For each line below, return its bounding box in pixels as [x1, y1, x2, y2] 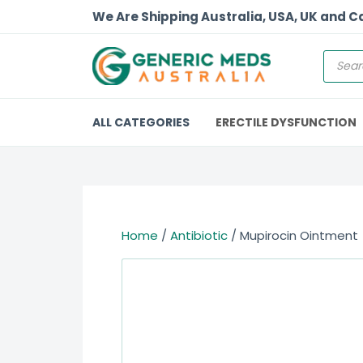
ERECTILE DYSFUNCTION [216, 114, 357, 130]
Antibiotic [170, 227, 228, 244]
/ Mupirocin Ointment [228, 227, 358, 244]
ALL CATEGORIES [92, 114, 190, 130]
